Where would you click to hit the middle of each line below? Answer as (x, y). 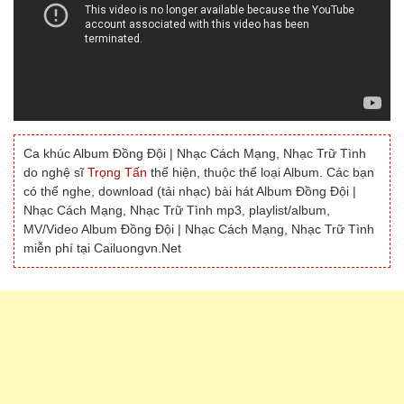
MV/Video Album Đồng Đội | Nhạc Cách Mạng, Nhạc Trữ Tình (199, 230)
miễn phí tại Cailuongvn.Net (102, 248)
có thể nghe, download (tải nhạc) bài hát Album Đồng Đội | (190, 192)
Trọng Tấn (117, 173)
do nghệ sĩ (55, 173)
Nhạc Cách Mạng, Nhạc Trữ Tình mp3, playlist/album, (177, 211)
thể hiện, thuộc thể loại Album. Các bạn (261, 173)
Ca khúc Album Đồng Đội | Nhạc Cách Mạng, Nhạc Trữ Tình (195, 154)
